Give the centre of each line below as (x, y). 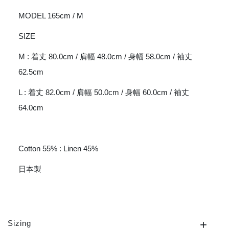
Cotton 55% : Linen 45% (58, 149)
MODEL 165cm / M (51, 16)
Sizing (19, 223)
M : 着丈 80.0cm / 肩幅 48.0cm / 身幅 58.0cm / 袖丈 (105, 57)
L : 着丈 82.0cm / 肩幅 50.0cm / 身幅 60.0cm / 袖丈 (104, 93)
